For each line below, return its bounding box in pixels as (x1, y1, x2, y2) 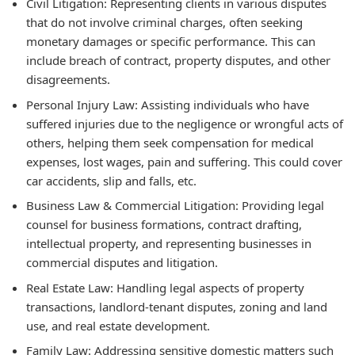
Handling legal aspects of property (113, 279, 304, 296)
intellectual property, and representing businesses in (26, 235, 311, 251)
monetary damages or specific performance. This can (26, 33, 315, 49)
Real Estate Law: (26, 279, 113, 296)
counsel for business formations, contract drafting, (26, 216, 302, 232)
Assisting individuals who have (138, 96, 309, 113)
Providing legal (239, 197, 324, 213)
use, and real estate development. (26, 317, 210, 334)
